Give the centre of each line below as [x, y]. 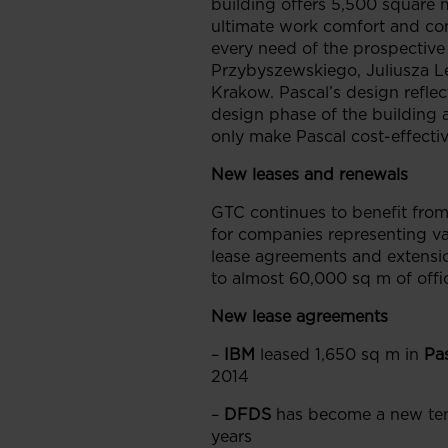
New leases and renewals [309, 174]
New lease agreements [299, 316]
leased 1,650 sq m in [339, 354]
